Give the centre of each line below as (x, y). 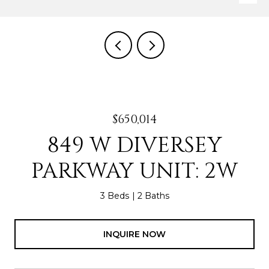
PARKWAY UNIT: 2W (134, 171)
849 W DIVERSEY (134, 145)
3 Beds (114, 196)
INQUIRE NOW (134, 234)
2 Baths (153, 196)
